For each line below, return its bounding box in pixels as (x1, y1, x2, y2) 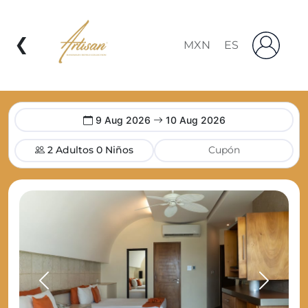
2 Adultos (45, 144, 96, 157)
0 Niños (96, 144, 133, 157)
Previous (43, 280, 91, 294)
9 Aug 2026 (92, 113, 153, 126)
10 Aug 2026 (162, 113, 225, 126)
